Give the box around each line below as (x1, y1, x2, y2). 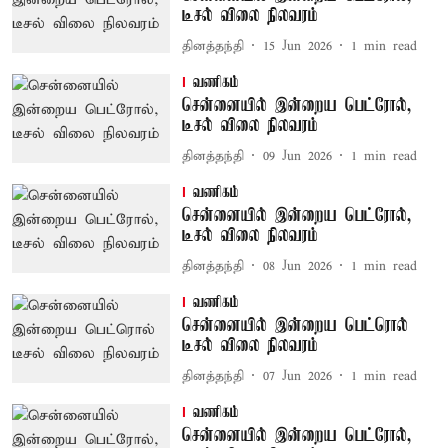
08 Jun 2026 (262, 257, 332, 275)
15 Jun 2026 (262, 37, 332, 55)
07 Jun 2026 (262, 367, 332, 385)
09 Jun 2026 (262, 147, 332, 165)
